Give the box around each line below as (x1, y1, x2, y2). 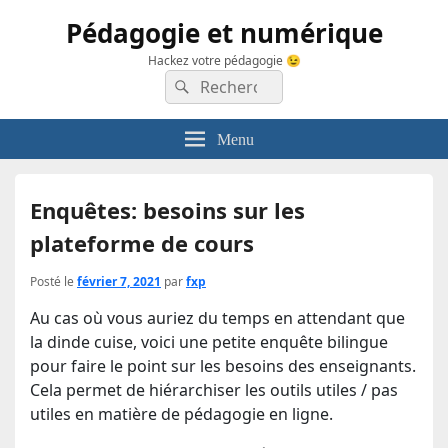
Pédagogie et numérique (65, 15, 383, 51)
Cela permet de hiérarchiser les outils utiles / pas (30, 379, 398, 401)
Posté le (30, 273, 77, 290)
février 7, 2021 (77, 273, 161, 290)
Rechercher (194, 71, 281, 93)
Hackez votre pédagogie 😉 (147, 52, 301, 69)
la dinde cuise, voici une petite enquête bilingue (30, 331, 388, 353)
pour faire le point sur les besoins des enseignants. (30, 355, 416, 377)
